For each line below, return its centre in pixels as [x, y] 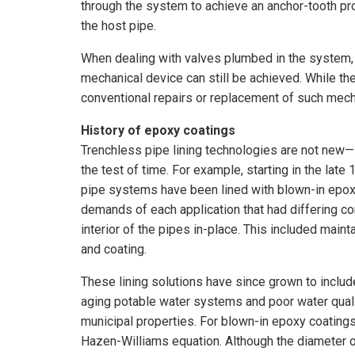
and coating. [114, 249]
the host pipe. [118, 25]
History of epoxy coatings [158, 130]
